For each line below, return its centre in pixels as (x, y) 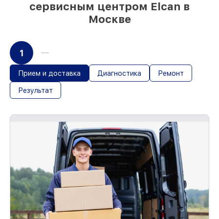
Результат (35, 90)
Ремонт (171, 73)
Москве (109, 19)
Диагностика (119, 73)
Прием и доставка (49, 73)
